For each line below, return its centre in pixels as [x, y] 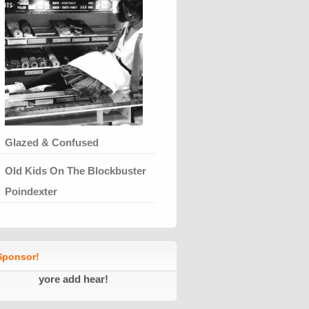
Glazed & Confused [52, 142]
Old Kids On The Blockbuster [76, 170]
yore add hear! [73, 279]
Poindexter [31, 191]
